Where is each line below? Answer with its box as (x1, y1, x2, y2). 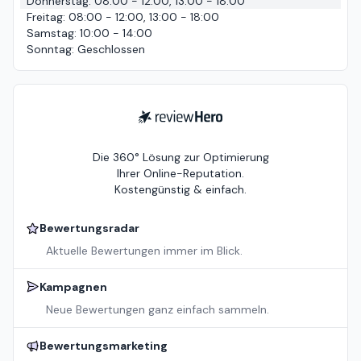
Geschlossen (77, 42, 145, 57)
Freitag (27, 10, 63, 25)
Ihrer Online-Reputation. (117, 166, 244, 181)
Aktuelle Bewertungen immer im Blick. (46, 243, 243, 259)
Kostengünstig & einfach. (114, 182, 247, 197)
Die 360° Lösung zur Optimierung (92, 150, 269, 165)
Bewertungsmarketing (39, 338, 168, 354)
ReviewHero (138, 110, 199, 126)
